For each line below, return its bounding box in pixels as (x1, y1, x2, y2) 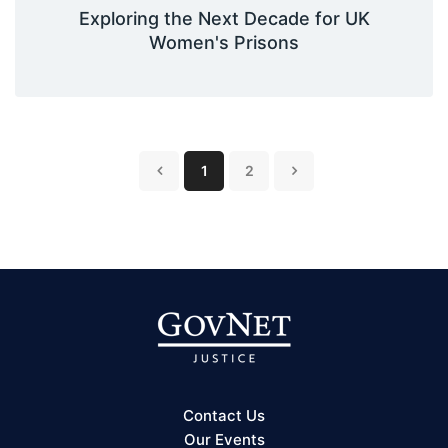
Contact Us (183, 406, 265, 426)
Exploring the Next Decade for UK (78, 8, 370, 30)
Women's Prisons (149, 32, 299, 54)
